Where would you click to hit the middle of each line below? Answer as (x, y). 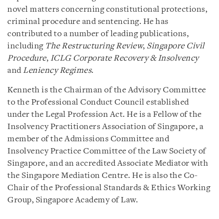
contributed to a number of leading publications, (98, 34)
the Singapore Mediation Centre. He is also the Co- (102, 175)
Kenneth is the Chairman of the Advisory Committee (107, 90)
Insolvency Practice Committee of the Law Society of (107, 151)
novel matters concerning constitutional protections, (107, 9)
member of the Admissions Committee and (88, 139)
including (26, 46)
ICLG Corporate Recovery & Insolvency (124, 58)
